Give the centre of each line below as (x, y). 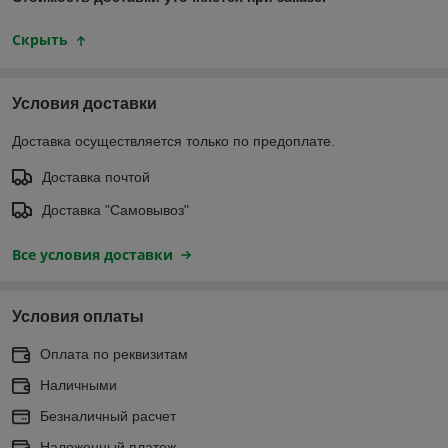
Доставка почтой (96, 176)
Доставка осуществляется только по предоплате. (173, 140)
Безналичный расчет (108, 415)
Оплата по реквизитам (114, 353)
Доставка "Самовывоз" (115, 209)
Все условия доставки (92, 254)
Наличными (78, 384)
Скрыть (40, 40)
